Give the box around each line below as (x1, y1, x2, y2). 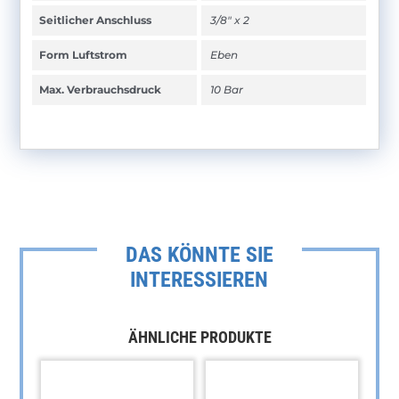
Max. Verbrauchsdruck (39, 83, 162, 97)
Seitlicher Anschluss (39, 13, 152, 28)
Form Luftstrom (39, 48, 128, 62)
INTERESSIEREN (130, 266, 269, 292)
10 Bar (210, 83, 244, 97)
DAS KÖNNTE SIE (125, 241, 273, 267)
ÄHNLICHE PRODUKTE (127, 327, 272, 346)
